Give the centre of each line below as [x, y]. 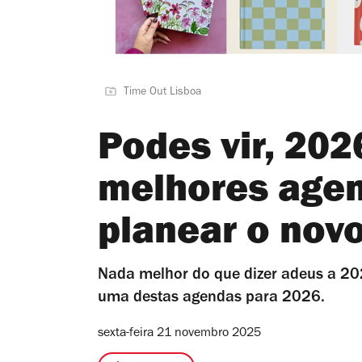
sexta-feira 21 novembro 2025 [179, 333]
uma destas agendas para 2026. [211, 299]
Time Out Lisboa [162, 93]
